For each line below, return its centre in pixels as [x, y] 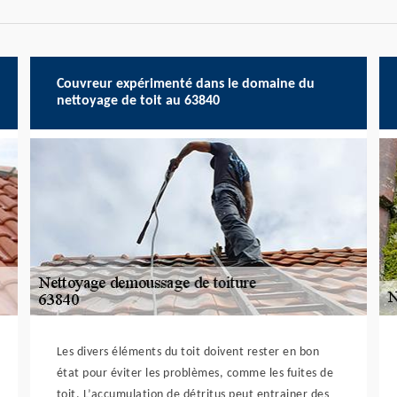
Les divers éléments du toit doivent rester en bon [188, 352]
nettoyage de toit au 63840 [138, 101]
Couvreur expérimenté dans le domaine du [185, 84]
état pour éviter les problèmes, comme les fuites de [195, 374]
